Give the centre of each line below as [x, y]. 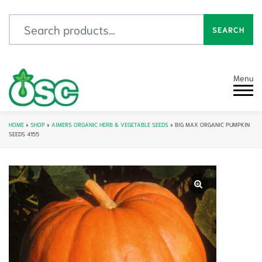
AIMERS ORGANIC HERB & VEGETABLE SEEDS [110, 124]
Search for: [30, 21]
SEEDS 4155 [24, 134]
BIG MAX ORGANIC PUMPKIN [212, 124]
